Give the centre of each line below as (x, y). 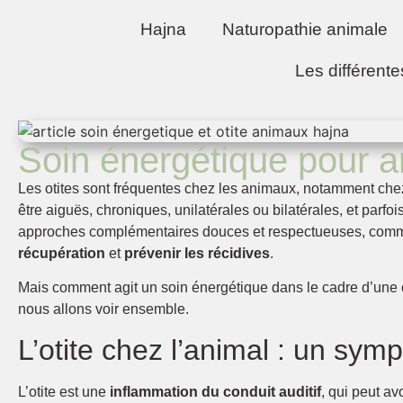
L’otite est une (64, 392)
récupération (62, 253)
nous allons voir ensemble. (103, 309)
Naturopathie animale (304, 29)
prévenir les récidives (197, 253)
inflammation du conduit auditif (215, 392)
